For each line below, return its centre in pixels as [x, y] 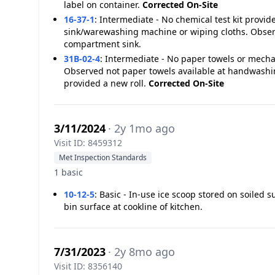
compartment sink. [103, 44]
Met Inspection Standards [103, 157]
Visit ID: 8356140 [88, 266]
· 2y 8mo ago [141, 252]
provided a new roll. [106, 83]
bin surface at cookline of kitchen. [133, 207]
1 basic [68, 172]
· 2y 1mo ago [141, 128]
